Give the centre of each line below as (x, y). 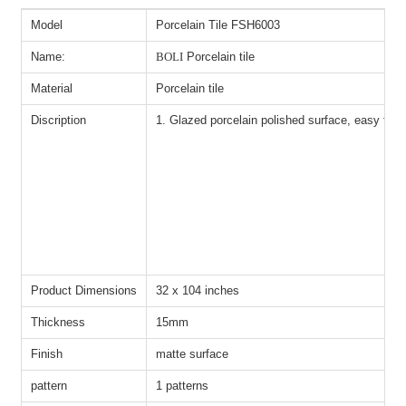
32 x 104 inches (198, 290)
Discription (61, 120)
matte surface (196, 353)
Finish (47, 353)
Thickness (58, 322)
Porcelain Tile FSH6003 (218, 24)
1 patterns (183, 385)
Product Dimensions (84, 290)
